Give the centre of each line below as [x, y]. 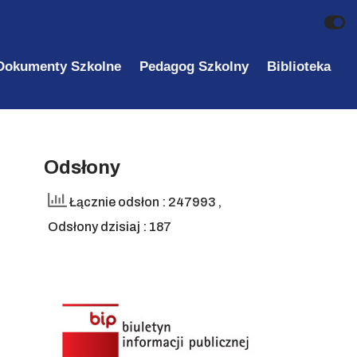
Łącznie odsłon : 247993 [143, 202]
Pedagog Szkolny [194, 66]
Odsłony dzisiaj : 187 [110, 226]
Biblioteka [298, 66]
